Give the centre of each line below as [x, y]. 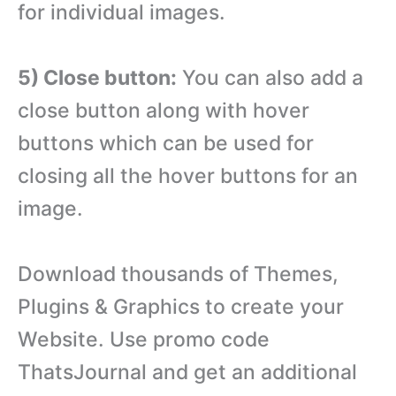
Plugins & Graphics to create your [181, 306]
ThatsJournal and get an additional [187, 372]
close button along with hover [164, 110]
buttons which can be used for [166, 143]
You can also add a [270, 77]
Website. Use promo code [144, 339]
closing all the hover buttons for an [188, 175]
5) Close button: [97, 77]
